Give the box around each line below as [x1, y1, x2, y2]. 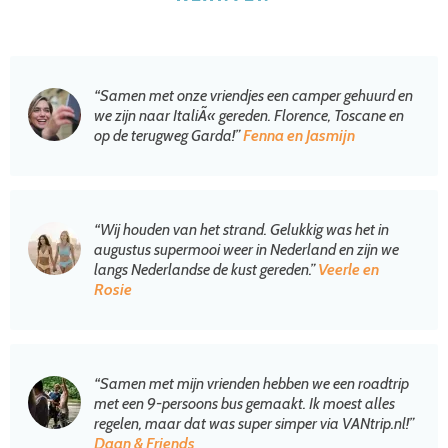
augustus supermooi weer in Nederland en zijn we [94, 240, 399, 260]
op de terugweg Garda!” [94, 126, 243, 146]
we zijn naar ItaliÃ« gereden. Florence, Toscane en [94, 106, 404, 126]
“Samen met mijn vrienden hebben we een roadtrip [94, 374, 409, 394]
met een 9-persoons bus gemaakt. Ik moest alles [94, 394, 395, 414]
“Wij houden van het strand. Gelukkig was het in [94, 220, 389, 240]
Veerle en [318, 260, 379, 280]
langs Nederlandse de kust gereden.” [94, 260, 318, 280]
